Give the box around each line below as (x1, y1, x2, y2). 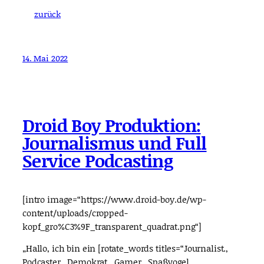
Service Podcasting (22, 148, 173, 173)
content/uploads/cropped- (22, 206, 128, 219)
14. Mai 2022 (22, 51, 68, 64)
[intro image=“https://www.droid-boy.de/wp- (22, 192, 206, 206)
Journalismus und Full (22, 130, 207, 156)
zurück (34, 8, 61, 21)
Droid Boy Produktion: (22, 113, 201, 138)
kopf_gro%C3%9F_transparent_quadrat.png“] (22, 219, 202, 233)
